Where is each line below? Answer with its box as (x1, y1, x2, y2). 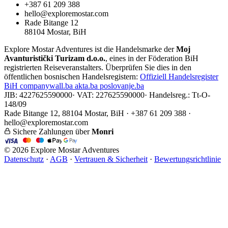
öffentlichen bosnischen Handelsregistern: (4, 72, 138, 81)
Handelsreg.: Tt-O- (149, 90, 210, 99)
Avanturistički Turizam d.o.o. (4, 53, 105, 63)
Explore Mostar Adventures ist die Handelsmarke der (4, 44, 176, 53)
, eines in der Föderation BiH (105, 53, 198, 63)
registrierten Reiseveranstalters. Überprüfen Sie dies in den (4, 63, 191, 72)
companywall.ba (20, 81, 75, 90)
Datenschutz (4, 154, 44, 163)
